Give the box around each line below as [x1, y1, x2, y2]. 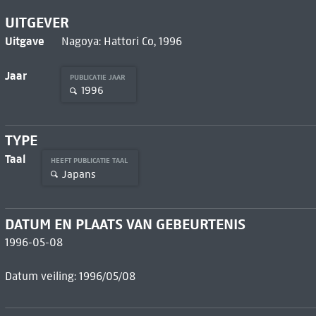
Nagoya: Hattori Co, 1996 [61, 34, 182, 48]
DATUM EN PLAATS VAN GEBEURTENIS [4, 215, 245, 234]
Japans [61, 167, 96, 181]
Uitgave [4, 33, 44, 48]
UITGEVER [4, 13, 69, 32]
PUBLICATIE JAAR [69, 72, 128, 82]
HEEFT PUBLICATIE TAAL [50, 156, 130, 166]
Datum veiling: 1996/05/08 [4, 269, 135, 284]
